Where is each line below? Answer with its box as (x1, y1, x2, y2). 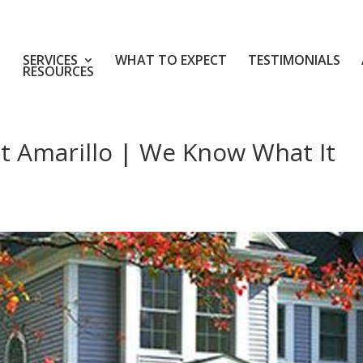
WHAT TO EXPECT (115, 50, 227, 69)
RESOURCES (23, 62, 94, 80)
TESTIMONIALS (248, 50, 340, 69)
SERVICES (23, 50, 78, 69)
